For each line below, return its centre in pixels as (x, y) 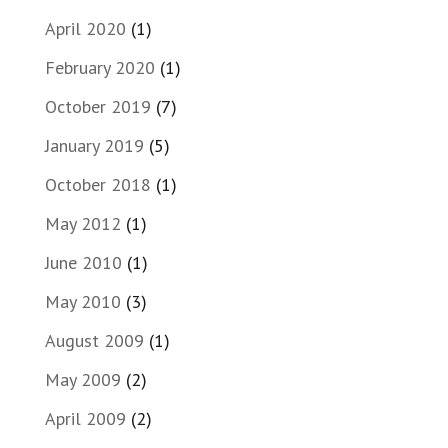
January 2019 (94, 145)
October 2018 (97, 184)
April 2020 (85, 28)
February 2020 (99, 67)
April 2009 (85, 418)
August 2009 (94, 340)
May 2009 (82, 379)
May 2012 (82, 223)
